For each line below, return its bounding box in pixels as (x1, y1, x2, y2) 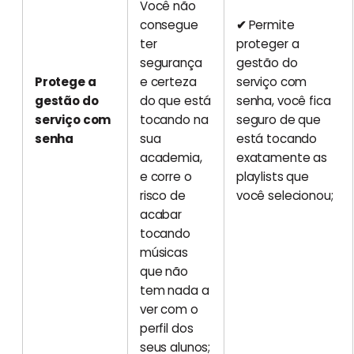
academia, (139, 149, 202, 166)
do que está (139, 92, 212, 109)
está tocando (235, 130, 318, 147)
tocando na (139, 111, 209, 128)
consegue (139, 16, 198, 33)
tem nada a (139, 281, 209, 299)
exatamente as (235, 149, 327, 166)
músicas (139, 243, 188, 261)
